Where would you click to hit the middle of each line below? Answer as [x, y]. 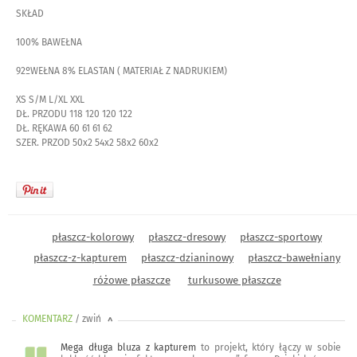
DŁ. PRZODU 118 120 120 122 [74, 114]
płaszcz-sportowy [281, 237]
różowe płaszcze [131, 280]
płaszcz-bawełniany [294, 257]
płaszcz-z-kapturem [80, 257]
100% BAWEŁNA [49, 42]
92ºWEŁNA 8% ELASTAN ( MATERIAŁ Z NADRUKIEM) [122, 71]
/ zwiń [89, 318]
